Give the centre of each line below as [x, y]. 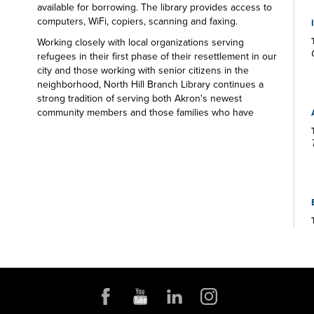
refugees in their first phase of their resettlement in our [157, 56]
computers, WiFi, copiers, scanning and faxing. [137, 21]
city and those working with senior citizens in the [143, 70]
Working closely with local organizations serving [141, 42]
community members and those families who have [145, 112]
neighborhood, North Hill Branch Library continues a [150, 84]
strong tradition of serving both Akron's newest [139, 98]
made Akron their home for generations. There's [142, 127]
